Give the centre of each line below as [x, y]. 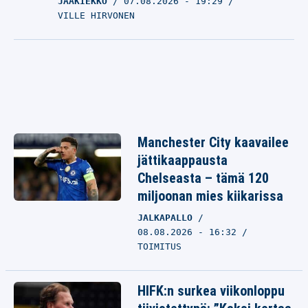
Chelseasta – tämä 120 [203, 178]
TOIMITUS [159, 246]
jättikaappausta [183, 160]
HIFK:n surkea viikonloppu [211, 291]
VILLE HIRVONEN [96, 15]
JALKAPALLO [168, 218]
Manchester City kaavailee [213, 142]
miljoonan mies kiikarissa [210, 196]
